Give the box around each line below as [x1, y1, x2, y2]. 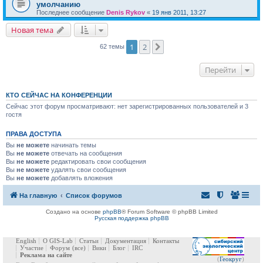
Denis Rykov [106, 8, 145, 16]
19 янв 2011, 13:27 [152, 8, 206, 16]
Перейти [205, 64, 236, 75]
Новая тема [11, 24, 53, 35]
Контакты [153, 237, 179, 245]
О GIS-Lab [43, 237, 73, 245]
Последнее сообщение [36, 8, 106, 16]
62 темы [99, 42, 126, 50]
